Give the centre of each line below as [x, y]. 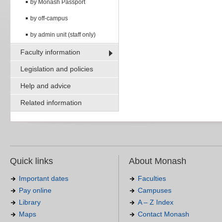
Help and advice [46, 85]
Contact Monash [164, 214]
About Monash [158, 161]
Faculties [152, 178]
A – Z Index [156, 202]
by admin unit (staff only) [63, 34]
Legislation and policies [57, 69]
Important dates [44, 178]
